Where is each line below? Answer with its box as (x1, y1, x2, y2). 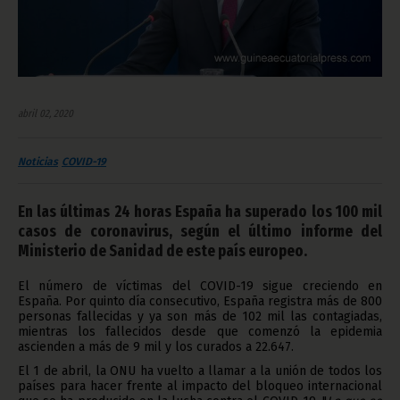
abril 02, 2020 (18, 107, 73, 121)
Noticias (18, 155, 58, 169)
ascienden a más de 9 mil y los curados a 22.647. (18, 339, 294, 355)
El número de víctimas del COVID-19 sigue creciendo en (18, 279, 382, 295)
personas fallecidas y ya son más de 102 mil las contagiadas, (18, 309, 382, 325)
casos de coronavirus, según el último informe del (18, 221, 382, 242)
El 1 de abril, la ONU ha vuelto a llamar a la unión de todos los (18, 363, 382, 379)
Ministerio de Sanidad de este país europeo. (18, 241, 307, 262)
